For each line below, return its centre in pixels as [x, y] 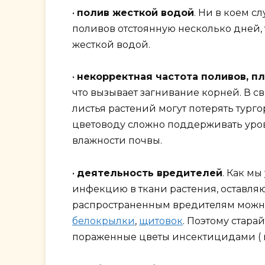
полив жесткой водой [135, 13]
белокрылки [104, 221]
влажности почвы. [117, 141]
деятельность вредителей [150, 173]
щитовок [161, 221]
